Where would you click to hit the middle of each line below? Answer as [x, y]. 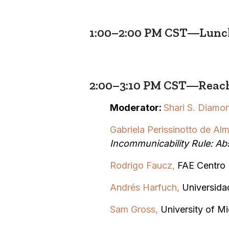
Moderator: [136, 107]
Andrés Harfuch [143, 187]
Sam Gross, [134, 209]
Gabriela [127, 129]
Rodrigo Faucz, [143, 165]
